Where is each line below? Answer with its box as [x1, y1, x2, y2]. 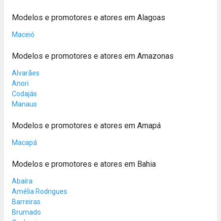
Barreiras [12, 197, 40, 206]
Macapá [12, 138, 37, 147]
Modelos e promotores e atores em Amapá [12, 120, 161, 130]
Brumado [12, 208, 41, 216]
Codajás [12, 89, 37, 98]
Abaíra [12, 177, 33, 185]
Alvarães [12, 69, 39, 77]
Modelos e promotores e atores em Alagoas [12, 12, 165, 22]
